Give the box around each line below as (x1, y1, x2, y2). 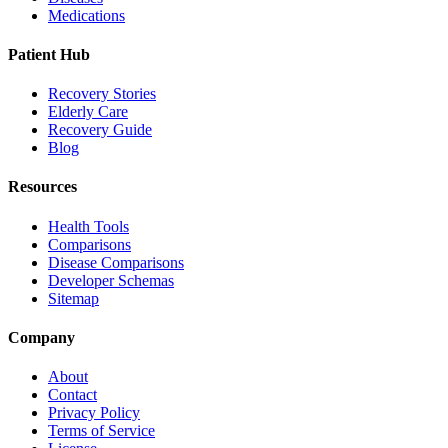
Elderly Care (48, 103, 128, 121)
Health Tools (48, 217, 129, 235)
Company (8, 328, 75, 346)
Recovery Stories (48, 85, 156, 103)
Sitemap (48, 289, 99, 307)
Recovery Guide (48, 121, 152, 139)
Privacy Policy (48, 404, 140, 422)
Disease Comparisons (48, 253, 184, 271)
